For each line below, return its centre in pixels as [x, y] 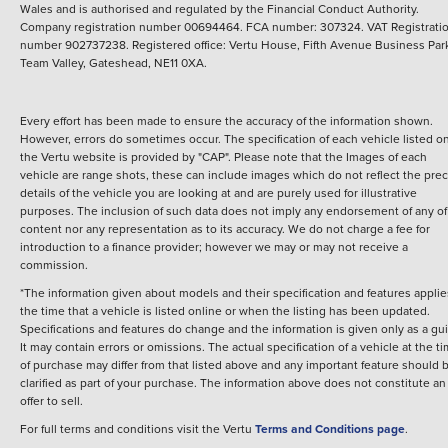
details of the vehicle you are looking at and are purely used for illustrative [218, 193]
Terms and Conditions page [330, 429]
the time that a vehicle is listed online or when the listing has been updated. [225, 311]
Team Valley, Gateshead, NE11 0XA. [113, 63]
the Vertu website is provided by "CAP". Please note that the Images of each [223, 157]
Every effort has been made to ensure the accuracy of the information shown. [226, 121]
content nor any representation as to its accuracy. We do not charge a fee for [225, 229]
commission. [54, 265]
